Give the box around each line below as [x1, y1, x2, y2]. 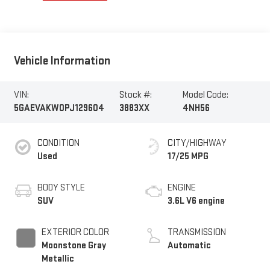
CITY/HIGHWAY [168, 137, 227, 149]
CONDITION [37, 137, 80, 149]
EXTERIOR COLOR [41, 226, 109, 238]
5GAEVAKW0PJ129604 [13, 102, 104, 115]
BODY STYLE [37, 181, 85, 193]
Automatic [168, 239, 211, 251]
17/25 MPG [168, 150, 209, 162]
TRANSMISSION [168, 226, 226, 238]
